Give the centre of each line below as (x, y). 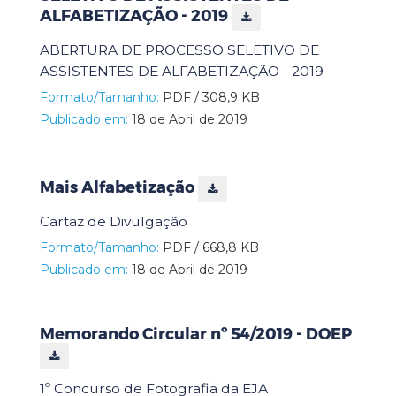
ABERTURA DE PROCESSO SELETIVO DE (179, 49)
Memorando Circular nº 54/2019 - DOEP (196, 334)
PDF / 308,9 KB (209, 97)
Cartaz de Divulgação (114, 221)
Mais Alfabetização (119, 188)
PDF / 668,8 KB (209, 247)
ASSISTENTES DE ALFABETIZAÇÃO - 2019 (182, 71)
